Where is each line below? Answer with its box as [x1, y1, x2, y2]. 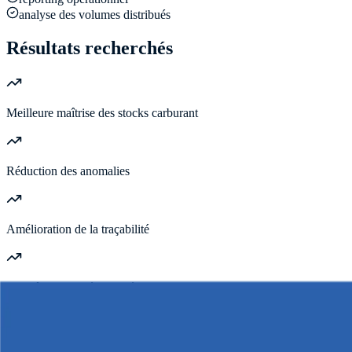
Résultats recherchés [6, 37, 173, 58]
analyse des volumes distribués [19, 8, 170, 22]
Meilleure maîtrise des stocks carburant [6, 105, 198, 119]
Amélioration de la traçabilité [6, 222, 149, 236]
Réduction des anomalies [6, 163, 130, 178]
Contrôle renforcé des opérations [6, 280, 167, 294]
